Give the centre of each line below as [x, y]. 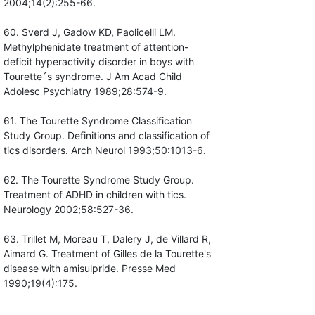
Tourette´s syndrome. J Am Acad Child [92, 77]
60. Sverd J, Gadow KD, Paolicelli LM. [89, 32]
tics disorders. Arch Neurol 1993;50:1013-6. [104, 150]
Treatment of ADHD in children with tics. [95, 195]
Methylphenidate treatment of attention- [96, 47]
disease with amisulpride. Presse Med [89, 269]
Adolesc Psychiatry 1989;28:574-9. [85, 91]
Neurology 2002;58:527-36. [68, 210]
